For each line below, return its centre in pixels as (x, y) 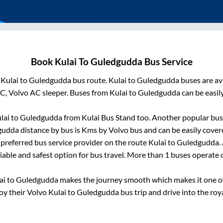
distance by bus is (50, 130)
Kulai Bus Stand (108, 117)
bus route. (90, 80)
